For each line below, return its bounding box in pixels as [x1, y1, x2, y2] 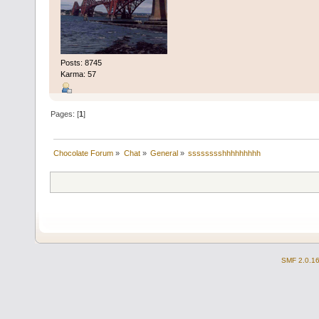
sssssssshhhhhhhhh [188, 149, 261, 158]
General [150, 149, 178, 158]
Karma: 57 [60, 70, 96, 79]
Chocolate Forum [53, 149, 114, 158]
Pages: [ [51, 110, 80, 119]
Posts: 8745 [60, 58, 102, 68]
